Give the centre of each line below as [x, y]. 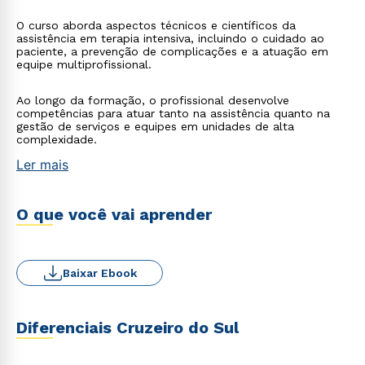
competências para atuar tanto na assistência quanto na [173, 113]
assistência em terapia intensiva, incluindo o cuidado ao [170, 38]
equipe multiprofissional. [84, 64]
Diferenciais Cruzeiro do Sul [128, 328]
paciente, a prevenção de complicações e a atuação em [172, 51]
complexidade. [57, 139]
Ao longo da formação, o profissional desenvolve [153, 100]
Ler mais [42, 165]
